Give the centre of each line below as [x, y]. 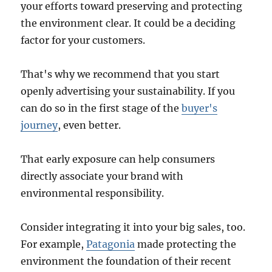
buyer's [200, 108]
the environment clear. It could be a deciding [128, 23]
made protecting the [186, 244]
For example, [54, 244]
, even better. [90, 125]
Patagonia [111, 244]
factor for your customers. [83, 40]
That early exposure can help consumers [118, 159]
